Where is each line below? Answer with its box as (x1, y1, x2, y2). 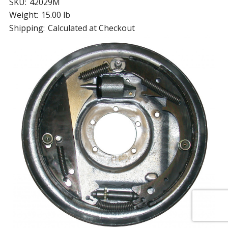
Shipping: (9, 22, 45, 34)
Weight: (9, 9, 38, 21)
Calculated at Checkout (47, 22, 135, 34)
